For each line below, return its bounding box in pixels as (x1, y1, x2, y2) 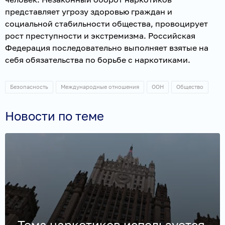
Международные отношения (61, 83, 139, 90)
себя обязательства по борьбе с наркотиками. (5, 54, 190, 65)
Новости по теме (5, 108, 104, 123)
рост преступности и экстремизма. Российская (5, 30, 195, 41)
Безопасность (10, 83, 48, 90)
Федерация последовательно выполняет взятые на (5, 42, 208, 53)
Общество (176, 83, 203, 90)
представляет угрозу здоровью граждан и (5, 6, 172, 17)
